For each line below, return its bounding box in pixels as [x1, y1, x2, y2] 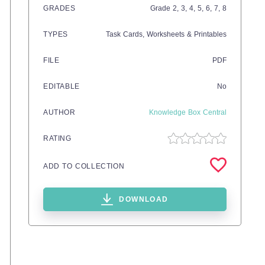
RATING [43, 134, 72, 143]
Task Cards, [106, 30, 147, 38]
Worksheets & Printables [147, 30, 227, 38]
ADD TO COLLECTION [43, 161, 125, 170]
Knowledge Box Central [149, 108, 227, 117]
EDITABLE [43, 82, 80, 91]
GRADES [43, 4, 76, 12]
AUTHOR [43, 108, 76, 117]
